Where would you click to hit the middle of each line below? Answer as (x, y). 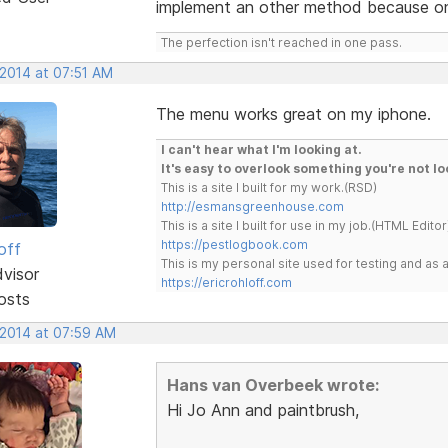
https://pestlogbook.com (234, 244)
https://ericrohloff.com (226, 282)
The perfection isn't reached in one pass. (281, 42)
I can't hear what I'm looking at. (261, 149)
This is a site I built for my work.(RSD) (268, 187)
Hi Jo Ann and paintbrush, (262, 409)
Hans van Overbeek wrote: (272, 384)
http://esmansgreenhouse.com (252, 206)
